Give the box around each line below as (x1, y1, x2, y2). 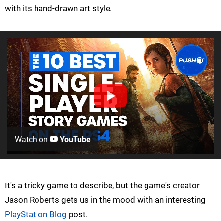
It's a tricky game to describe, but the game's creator (5, 180, 200, 190)
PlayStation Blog (5, 209, 67, 219)
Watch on (15, 134, 50, 144)
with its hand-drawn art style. (5, 3, 112, 13)
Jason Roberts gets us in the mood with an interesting (5, 194, 206, 205)
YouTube (58, 134, 91, 144)
